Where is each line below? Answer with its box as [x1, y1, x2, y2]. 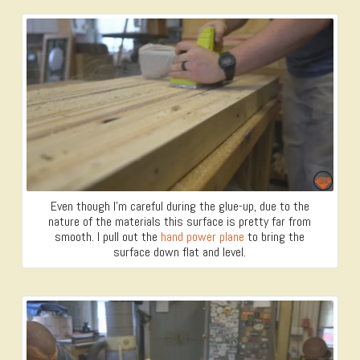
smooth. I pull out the [55, 228, 162, 246]
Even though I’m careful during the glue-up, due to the [50, 198, 309, 215]
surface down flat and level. [113, 243, 247, 261]
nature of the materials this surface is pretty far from [48, 213, 312, 231]
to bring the [244, 228, 305, 246]
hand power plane [161, 228, 245, 246]
